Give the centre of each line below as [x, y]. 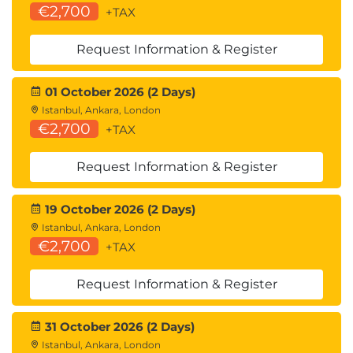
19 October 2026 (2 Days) [119, 209]
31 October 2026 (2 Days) [118, 327]
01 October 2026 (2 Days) [119, 92]
